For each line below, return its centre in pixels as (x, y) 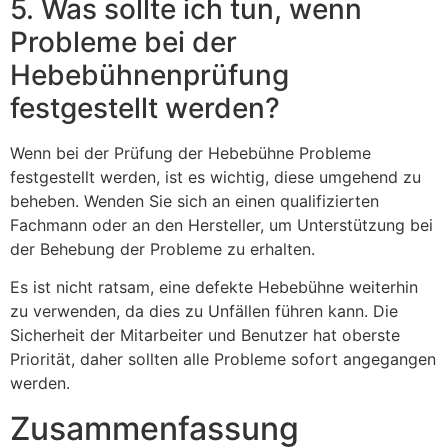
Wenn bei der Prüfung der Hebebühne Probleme (190, 153)
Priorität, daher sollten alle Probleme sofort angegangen (223, 359)
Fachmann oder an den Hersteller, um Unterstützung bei (221, 225)
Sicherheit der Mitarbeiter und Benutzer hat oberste (205, 335)
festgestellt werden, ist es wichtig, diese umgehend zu (215, 177)
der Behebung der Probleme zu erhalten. (162, 249)
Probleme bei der (123, 42)
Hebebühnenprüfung (149, 75)
